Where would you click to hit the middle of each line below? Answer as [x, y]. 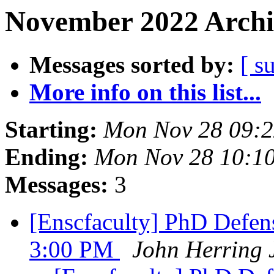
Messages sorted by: [132, 65]
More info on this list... [145, 92]
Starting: [51, 130]
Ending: [46, 157]
